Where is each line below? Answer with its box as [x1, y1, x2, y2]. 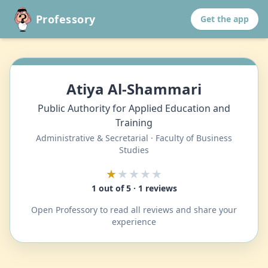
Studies [119, 144, 149, 156]
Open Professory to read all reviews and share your [31, 204, 237, 215]
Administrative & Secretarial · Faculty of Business [36, 132, 232, 144]
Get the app [200, 13, 249, 25]
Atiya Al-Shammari [66, 79, 202, 99]
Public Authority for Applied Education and [38, 102, 230, 115]
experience [112, 216, 156, 227]
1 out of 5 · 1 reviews [91, 182, 177, 194]
